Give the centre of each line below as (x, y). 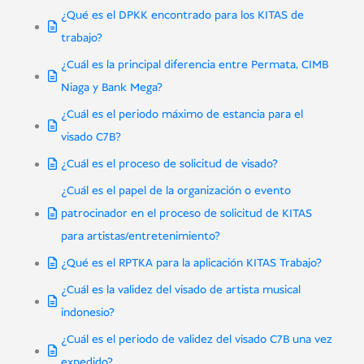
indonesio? (87, 313)
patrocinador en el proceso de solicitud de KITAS (186, 214)
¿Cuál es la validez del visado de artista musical (180, 290)
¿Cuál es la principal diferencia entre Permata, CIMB (194, 65)
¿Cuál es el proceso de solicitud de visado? (169, 165)
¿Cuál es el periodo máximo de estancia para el (182, 115)
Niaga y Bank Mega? (111, 88)
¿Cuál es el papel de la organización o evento (175, 191)
